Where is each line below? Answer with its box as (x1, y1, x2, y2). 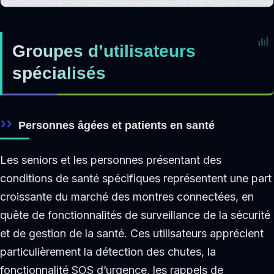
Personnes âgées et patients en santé (18, 119, 215, 132)
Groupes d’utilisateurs (12, 42, 196, 61)
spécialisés (12, 64, 106, 83)
